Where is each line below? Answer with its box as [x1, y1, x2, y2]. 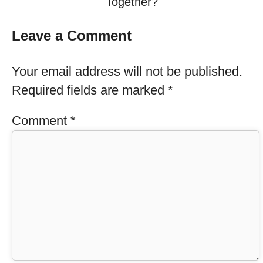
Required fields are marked [12, 83, 168, 97]
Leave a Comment [12, 28, 131, 43]
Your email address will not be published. [12, 64, 242, 79]
